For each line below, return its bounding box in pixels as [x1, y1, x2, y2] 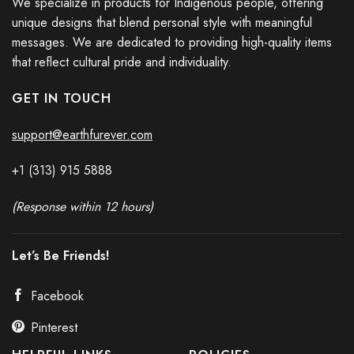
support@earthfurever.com [12, 125, 153, 144]
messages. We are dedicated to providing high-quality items [12, 33, 332, 52]
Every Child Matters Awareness [104, 134, 250, 151]
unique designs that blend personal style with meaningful [12, 13, 312, 32]
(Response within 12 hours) [12, 198, 153, 217]
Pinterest [31, 318, 77, 337]
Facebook [31, 286, 84, 305]
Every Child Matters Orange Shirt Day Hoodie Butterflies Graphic [23, 116, 331, 133]
